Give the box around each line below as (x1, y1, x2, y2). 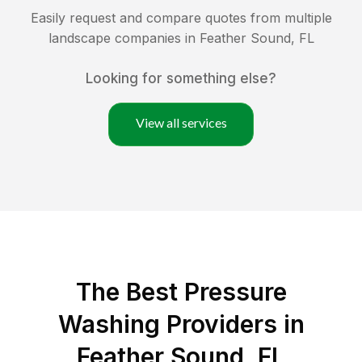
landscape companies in (48, 30, 200, 47)
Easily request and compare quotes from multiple (30, 10, 332, 27)
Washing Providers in (57, 309, 305, 339)
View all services (135, 115, 227, 131)
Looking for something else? (86, 70, 276, 87)
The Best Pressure (75, 277, 287, 307)
